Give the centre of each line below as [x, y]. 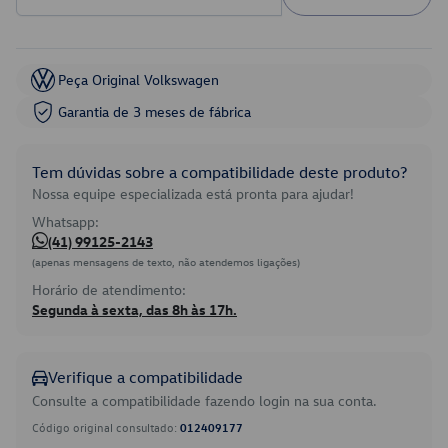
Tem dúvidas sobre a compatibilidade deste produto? [219, 172]
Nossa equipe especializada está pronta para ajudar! [193, 193]
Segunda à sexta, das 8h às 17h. [134, 309]
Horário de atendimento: [109, 289]
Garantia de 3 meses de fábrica [154, 111]
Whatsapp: [65, 221]
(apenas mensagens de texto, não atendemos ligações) [166, 261]
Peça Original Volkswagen [138, 79]
